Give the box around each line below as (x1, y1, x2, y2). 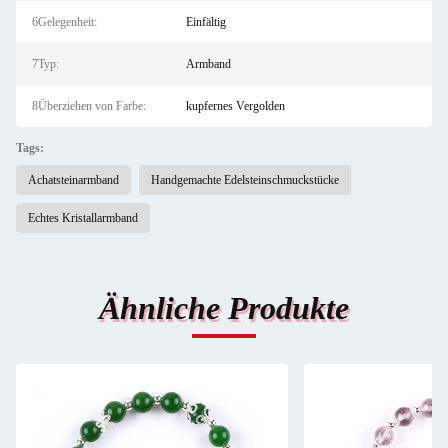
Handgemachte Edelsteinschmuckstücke (151, 173, 339, 187)
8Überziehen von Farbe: (32, 99, 146, 113)
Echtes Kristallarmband (28, 211, 138, 225)
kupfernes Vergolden (185, 99, 285, 113)
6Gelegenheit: (32, 15, 97, 29)
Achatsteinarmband (28, 173, 119, 187)
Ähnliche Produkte (99, 290, 349, 326)
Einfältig (185, 15, 226, 29)
